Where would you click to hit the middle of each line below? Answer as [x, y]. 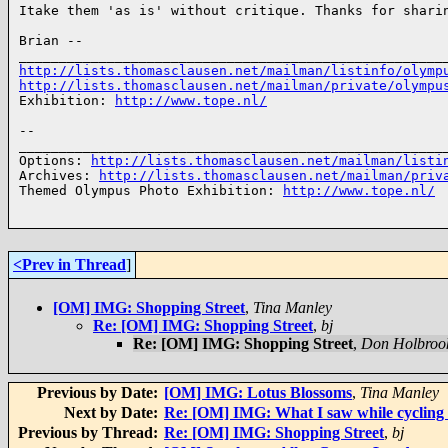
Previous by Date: [99, 393]
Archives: [59, 176]
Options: [55, 161]
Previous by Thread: [90, 433]
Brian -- [55, 41]
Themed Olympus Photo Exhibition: [151, 191]
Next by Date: [113, 413]
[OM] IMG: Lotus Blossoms [258, 393]
